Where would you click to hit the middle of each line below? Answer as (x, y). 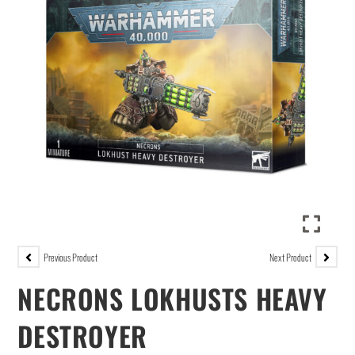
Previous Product (71, 257)
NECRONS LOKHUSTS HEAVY (172, 298)
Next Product (290, 257)
